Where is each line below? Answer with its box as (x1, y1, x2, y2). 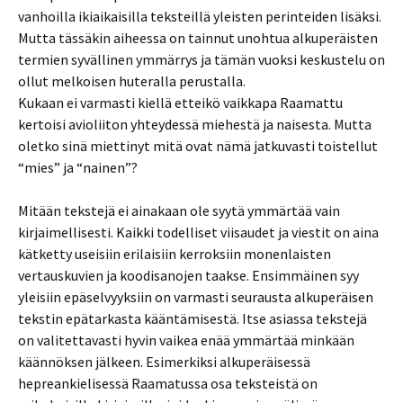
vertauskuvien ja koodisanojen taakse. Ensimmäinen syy (18, 266, 359, 284)
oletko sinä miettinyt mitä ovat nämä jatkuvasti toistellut (18, 137, 378, 155)
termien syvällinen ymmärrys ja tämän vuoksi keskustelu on (18, 50, 385, 68)
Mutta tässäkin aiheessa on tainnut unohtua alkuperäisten (18, 29, 378, 47)
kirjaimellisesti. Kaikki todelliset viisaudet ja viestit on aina (18, 223, 379, 241)
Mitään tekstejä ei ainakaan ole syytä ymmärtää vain (18, 201, 340, 219)
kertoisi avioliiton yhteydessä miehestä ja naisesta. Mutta (18, 115, 372, 133)
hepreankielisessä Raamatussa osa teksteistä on (18, 374, 318, 392)
